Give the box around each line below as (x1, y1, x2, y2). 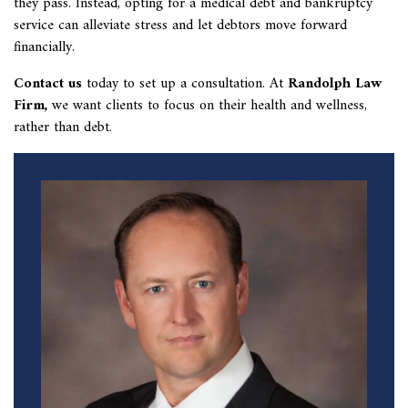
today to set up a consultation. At (82, 71, 283, 97)
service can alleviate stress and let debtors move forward (14, 13, 347, 38)
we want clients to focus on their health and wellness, (52, 93, 367, 118)
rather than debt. (14, 115, 117, 140)
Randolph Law (288, 71, 382, 97)
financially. (14, 35, 75, 60)
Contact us (14, 71, 82, 97)
